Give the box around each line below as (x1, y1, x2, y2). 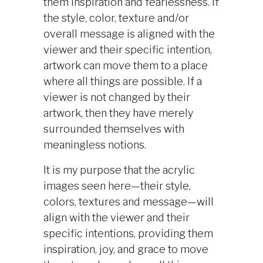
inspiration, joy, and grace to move (43, 243, 208, 255)
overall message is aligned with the (43, 28, 215, 40)
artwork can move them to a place (43, 59, 208, 72)
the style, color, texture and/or (43, 12, 189, 24)
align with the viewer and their (43, 211, 190, 224)
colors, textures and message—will (43, 195, 214, 208)
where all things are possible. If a (43, 75, 202, 87)
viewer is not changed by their (43, 91, 190, 103)
